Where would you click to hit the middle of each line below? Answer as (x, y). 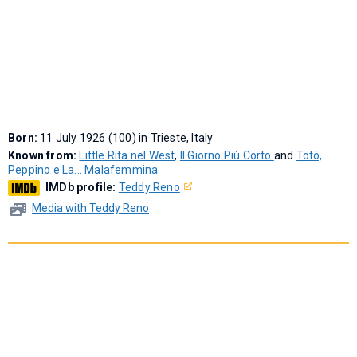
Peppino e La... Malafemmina (83, 170)
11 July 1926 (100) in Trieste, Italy (127, 138)
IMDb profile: (82, 188)
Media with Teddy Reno (90, 208)
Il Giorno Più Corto (227, 156)
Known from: (44, 156)
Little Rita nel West (127, 156)
